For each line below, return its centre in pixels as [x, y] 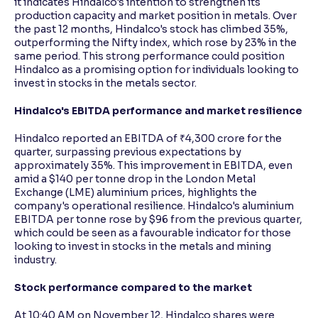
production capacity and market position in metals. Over [155, 15]
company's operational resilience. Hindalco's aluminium [154, 205]
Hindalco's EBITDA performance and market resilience [158, 110]
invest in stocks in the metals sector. [105, 83]
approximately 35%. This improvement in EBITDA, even [153, 165]
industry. [35, 259]
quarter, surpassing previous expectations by [128, 152]
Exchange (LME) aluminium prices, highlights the [136, 192]
